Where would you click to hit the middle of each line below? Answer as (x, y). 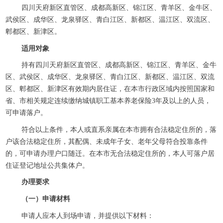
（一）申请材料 (47, 199)
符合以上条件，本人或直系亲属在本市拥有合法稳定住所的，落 (119, 129)
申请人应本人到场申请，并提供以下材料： (95, 216)
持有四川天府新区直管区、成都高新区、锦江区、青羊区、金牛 (119, 65)
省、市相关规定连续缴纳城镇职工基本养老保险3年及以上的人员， (108, 101)
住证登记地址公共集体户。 (51, 165)
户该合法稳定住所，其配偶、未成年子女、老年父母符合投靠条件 (107, 141)
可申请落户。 (26, 113)
